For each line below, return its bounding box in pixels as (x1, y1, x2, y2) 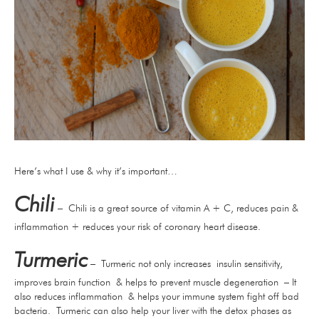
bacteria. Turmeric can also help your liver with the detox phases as (14, 305, 291, 317)
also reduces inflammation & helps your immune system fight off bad (14, 291, 299, 303)
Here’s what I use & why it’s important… (14, 165, 177, 177)
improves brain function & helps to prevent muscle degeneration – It (14, 276, 296, 288)
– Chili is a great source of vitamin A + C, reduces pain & (55, 202, 298, 214)
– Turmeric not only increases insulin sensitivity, (88, 258, 283, 270)
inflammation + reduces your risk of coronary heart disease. (14, 221, 261, 233)
